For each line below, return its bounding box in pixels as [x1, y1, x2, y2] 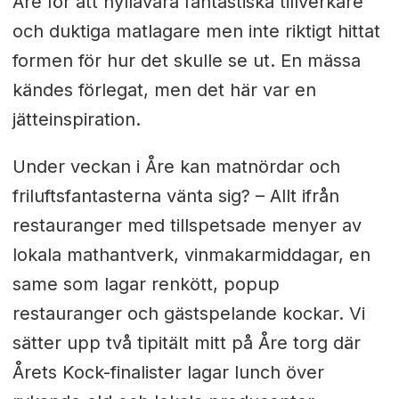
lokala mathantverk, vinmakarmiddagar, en [12, 244, 370, 266]
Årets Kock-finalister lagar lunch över [12, 362, 324, 384]
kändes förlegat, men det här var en [12, 79, 316, 102]
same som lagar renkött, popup [12, 273, 280, 296]
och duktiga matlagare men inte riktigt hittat [12, 20, 380, 43]
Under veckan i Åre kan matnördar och [12, 156, 340, 178]
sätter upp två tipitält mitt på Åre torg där [12, 332, 361, 354]
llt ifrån [281, 185, 339, 208]
